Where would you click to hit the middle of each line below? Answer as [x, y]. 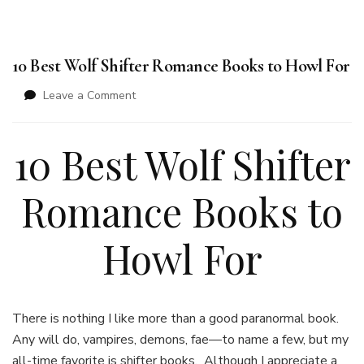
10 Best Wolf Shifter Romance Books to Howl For [181, 65]
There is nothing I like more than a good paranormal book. [177, 319]
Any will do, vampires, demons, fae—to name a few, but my [180, 340]
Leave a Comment [89, 95]
